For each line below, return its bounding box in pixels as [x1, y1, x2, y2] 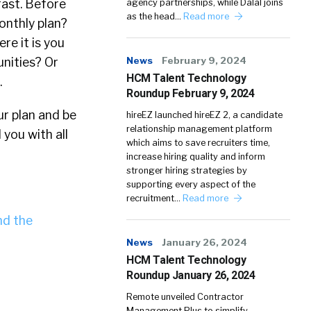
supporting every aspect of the [126, 179, 255, 190]
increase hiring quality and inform [126, 151, 265, 162]
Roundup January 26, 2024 [126, 269, 255, 282]
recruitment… [126, 193, 183, 203]
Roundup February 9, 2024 [126, 87, 255, 100]
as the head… [126, 11, 183, 22]
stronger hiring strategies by [126, 165, 247, 176]
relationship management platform [126, 124, 272, 134]
